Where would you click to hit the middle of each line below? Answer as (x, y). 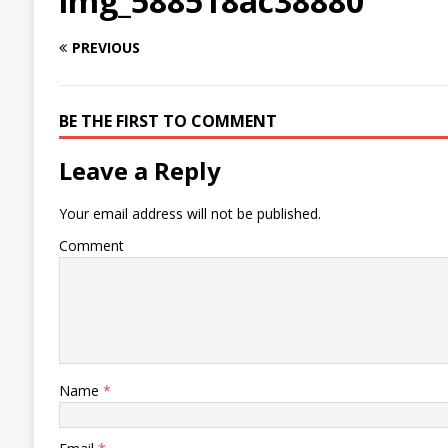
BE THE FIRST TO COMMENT (167, 121)
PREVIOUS (105, 48)
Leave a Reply (139, 171)
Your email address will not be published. (189, 214)
